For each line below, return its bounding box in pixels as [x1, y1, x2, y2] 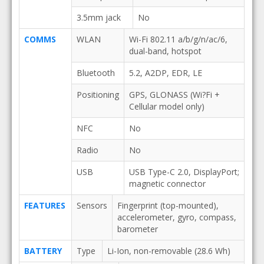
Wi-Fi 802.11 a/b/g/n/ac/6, [128, 34, 227, 45]
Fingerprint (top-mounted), [117, 200, 219, 211]
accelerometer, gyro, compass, [117, 212, 236, 223]
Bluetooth [76, 67, 115, 78]
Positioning [76, 89, 119, 100]
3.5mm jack [76, 12, 121, 23]
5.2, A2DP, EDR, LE [128, 67, 202, 78]
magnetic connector [128, 178, 206, 189]
